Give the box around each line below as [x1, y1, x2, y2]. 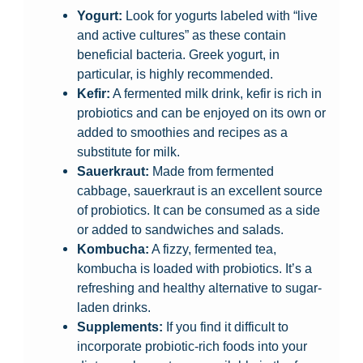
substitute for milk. [76, 144, 180, 160]
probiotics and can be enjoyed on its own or [76, 105, 326, 121]
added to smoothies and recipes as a [76, 125, 288, 140]
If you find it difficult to [162, 319, 288, 335]
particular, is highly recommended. [76, 66, 273, 82]
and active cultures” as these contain [76, 28, 286, 43]
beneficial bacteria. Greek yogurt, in [76, 47, 280, 62]
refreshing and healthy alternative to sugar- [76, 280, 322, 296]
